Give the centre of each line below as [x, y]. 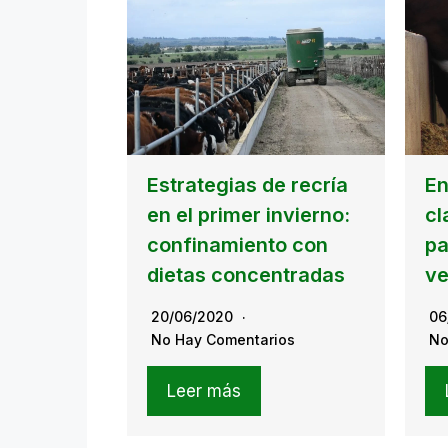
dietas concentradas [246, 274]
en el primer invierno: [248, 214]
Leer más [204, 390]
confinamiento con [237, 244]
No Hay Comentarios [223, 339]
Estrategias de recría [247, 184]
